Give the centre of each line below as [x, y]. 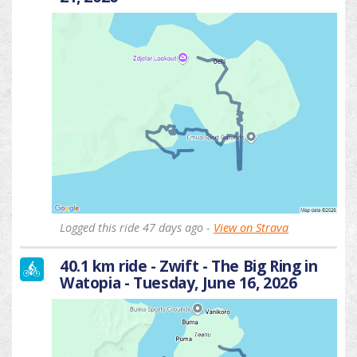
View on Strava [251, 227]
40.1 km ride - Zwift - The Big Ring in [189, 265]
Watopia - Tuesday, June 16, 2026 [178, 282]
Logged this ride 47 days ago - [137, 227]
